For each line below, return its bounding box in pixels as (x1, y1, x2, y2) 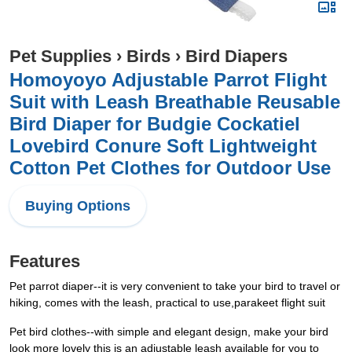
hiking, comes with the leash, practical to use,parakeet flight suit (9, 296, 325, 309)
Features (9, 251, 80, 271)
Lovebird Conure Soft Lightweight (9, 135, 317, 156)
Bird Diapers (185, 46, 288, 66)
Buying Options (25, 198, 130, 214)
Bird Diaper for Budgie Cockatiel (9, 113, 300, 134)
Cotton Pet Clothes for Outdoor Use (9, 157, 331, 178)
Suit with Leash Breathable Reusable (9, 91, 340, 112)
